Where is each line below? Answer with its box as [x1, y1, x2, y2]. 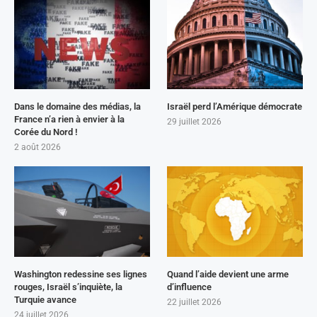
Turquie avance [14, 294, 76, 305]
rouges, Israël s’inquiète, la [14, 281, 122, 292]
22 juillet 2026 [167, 296, 222, 307]
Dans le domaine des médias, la [14, 101, 141, 113]
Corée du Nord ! [14, 127, 77, 138]
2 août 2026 [14, 142, 61, 153]
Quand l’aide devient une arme [167, 268, 289, 279]
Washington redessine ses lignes [14, 268, 147, 279]
